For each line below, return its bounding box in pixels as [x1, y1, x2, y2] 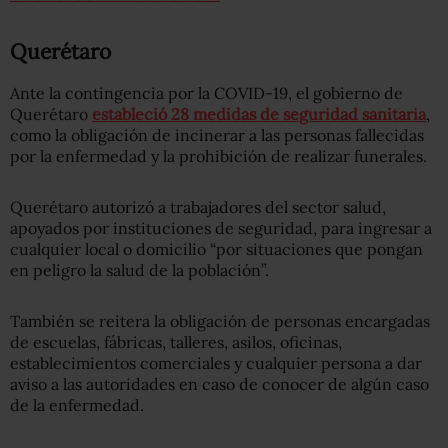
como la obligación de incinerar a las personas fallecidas [10, 124, 424, 145]
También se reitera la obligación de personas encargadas [10, 310, 430, 331]
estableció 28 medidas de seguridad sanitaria [92, 103, 426, 124]
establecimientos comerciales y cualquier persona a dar [10, 352, 422, 373]
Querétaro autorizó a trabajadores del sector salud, [10, 196, 386, 217]
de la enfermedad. [10, 394, 144, 415]
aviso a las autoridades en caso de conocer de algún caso [10, 373, 429, 394]
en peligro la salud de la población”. [10, 259, 269, 280]
